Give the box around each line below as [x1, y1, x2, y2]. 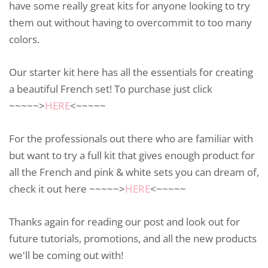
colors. [9, 32, 39, 46]
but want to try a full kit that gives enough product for [9, 148, 255, 163]
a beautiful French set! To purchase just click [9, 81, 212, 96]
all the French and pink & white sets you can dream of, [9, 165, 259, 179]
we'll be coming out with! [9, 248, 123, 263]
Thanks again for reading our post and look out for [9, 215, 240, 229]
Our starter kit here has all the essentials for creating [9, 65, 253, 79]
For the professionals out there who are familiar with [9, 132, 253, 146]
